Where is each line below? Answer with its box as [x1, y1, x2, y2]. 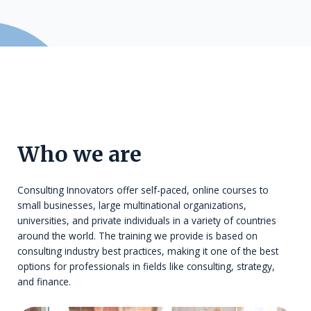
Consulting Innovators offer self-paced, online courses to [17, 183, 269, 196]
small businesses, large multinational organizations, [17, 198, 246, 212]
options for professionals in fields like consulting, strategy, [17, 259, 275, 273]
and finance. [17, 274, 71, 288]
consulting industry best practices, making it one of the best [17, 244, 278, 258]
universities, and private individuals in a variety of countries [17, 213, 276, 227]
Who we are [17, 140, 142, 167]
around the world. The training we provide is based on [17, 228, 258, 242]
